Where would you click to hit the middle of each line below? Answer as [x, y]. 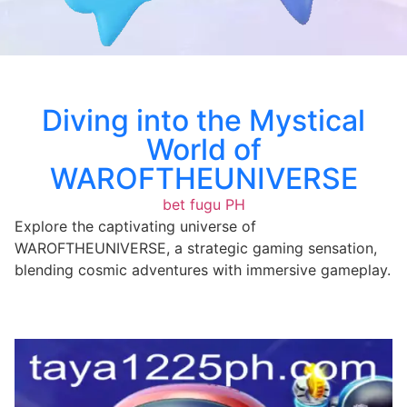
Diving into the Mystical [203, 120]
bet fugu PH [203, 204]
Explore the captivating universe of [135, 226]
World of [203, 149]
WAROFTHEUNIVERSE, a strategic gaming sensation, [196, 248]
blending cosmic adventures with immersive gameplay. [203, 269]
